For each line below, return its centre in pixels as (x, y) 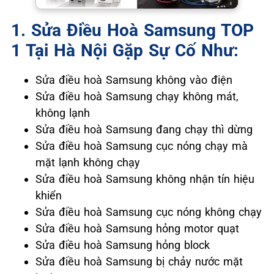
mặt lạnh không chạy (88, 162)
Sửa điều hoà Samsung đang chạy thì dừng (144, 129)
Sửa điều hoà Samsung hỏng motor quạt (137, 228)
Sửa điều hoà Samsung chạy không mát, (137, 96)
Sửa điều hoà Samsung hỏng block (123, 245)
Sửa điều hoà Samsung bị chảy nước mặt (139, 261)
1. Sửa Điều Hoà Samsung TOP (132, 30)
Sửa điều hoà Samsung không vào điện (134, 80)
